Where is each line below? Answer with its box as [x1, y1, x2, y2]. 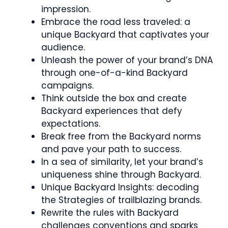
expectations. [41, 118, 100, 130]
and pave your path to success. [41, 143, 181, 155]
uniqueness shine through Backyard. [41, 168, 201, 181]
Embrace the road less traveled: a [41, 16, 190, 28]
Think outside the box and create [41, 92, 187, 104]
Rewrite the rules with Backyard [41, 207, 179, 219]
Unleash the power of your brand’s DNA [41, 54, 213, 66]
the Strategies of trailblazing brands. [41, 194, 202, 206]
